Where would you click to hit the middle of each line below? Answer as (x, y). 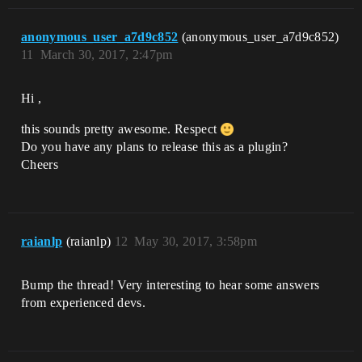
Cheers (40, 165)
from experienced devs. (84, 303)
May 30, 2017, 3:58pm (196, 242)
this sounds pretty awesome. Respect (121, 129)
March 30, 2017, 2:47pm (106, 55)
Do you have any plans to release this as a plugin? (154, 147)
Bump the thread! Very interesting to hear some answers (170, 285)
